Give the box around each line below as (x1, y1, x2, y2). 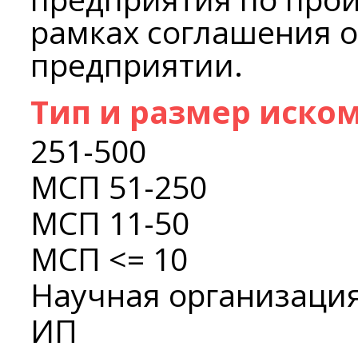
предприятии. (30, 42, 243, 86)
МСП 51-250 (30, 165, 207, 208)
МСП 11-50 (30, 201, 189, 244)
